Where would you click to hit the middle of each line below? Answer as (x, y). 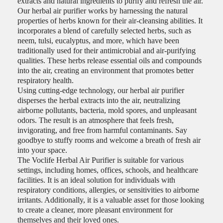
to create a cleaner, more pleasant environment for (95, 210)
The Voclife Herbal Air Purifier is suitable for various (101, 160)
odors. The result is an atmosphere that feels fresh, (96, 120)
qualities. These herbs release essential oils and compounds (110, 60)
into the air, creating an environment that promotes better (106, 70)
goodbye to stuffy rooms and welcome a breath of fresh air (109, 140)
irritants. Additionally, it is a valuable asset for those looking (111, 200)
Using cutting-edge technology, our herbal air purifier (101, 90)
